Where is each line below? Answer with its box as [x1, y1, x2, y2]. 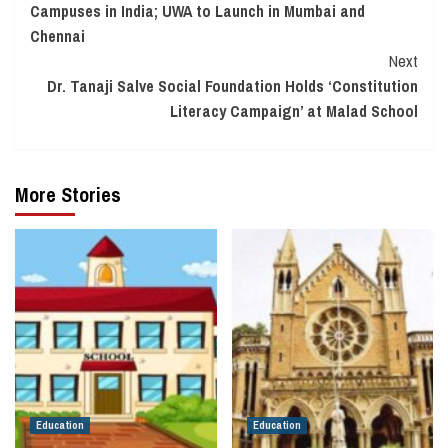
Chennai [30, 24, 85, 47]
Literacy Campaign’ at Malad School [170, 99, 418, 122]
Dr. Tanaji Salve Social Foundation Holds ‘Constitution [47, 74, 418, 97]
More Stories [15, 180, 121, 208]
